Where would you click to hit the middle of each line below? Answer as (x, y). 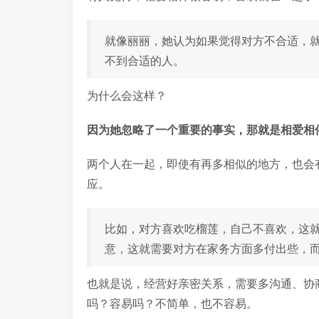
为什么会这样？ (127, 95)
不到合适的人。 (145, 61)
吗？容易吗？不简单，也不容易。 (172, 303)
